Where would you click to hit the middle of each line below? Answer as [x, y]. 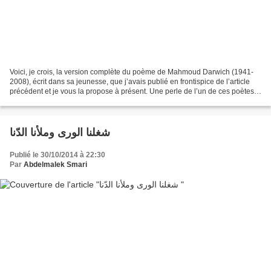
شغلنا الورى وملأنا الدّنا [60, 132]
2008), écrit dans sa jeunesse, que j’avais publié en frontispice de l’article [130, 81]
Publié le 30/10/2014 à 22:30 [57, 155]
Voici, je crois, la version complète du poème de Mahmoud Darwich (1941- [132, 72]
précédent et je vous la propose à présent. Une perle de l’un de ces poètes [132, 91]
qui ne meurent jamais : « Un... [60, 101]
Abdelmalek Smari [55, 164]
